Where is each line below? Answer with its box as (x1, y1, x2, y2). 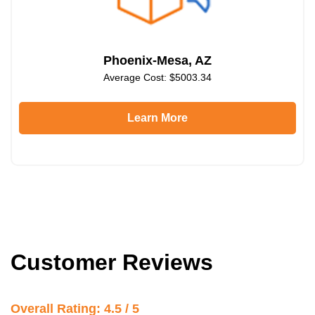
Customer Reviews (11, 249, 213, 275)
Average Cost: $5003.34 (103, 71, 212, 83)
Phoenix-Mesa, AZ (103, 53, 212, 67)
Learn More (127, 111, 188, 124)
